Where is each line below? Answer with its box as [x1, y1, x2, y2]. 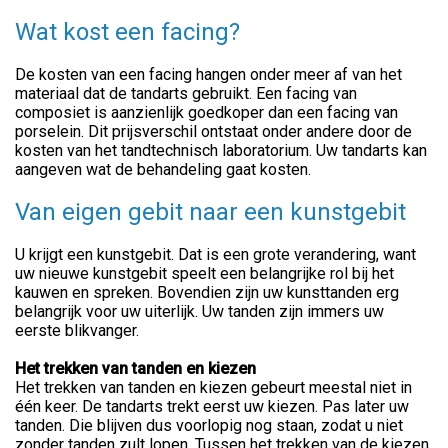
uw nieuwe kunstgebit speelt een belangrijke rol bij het [15, 263, 394, 283]
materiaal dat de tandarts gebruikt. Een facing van [15, 83, 357, 103]
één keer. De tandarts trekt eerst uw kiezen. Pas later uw [15, 396, 409, 416]
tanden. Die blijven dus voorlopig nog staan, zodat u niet [15, 415, 403, 435]
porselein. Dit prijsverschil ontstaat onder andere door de [15, 121, 412, 141]
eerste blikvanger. [15, 320, 139, 340]
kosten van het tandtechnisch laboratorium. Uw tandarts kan [15, 140, 427, 160]
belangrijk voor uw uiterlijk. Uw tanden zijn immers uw [15, 301, 384, 321]
